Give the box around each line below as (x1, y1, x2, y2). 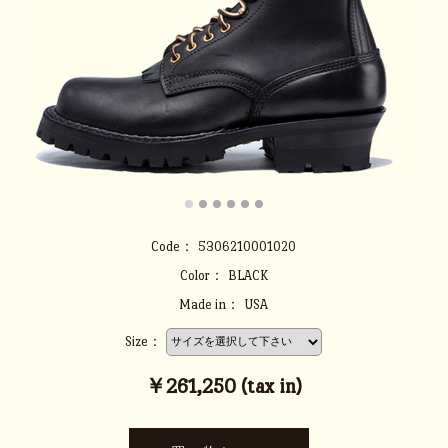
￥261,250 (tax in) (145, 374, 303, 398)
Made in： (179, 297, 241, 312)
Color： (179, 268, 224, 283)
